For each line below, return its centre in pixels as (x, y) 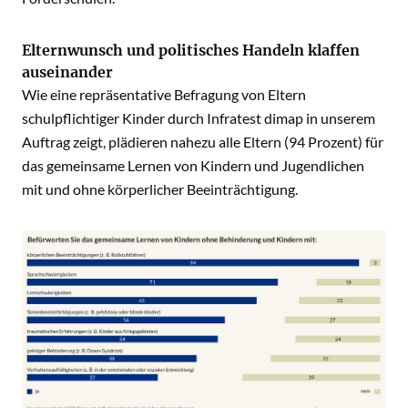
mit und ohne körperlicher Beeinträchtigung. (160, 189)
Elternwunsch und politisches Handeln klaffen (191, 50)
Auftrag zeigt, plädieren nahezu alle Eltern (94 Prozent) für (203, 142)
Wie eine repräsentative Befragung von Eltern (164, 94)
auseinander (67, 72)
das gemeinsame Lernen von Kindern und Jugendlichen (193, 165)
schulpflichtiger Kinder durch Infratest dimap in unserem (199, 118)
